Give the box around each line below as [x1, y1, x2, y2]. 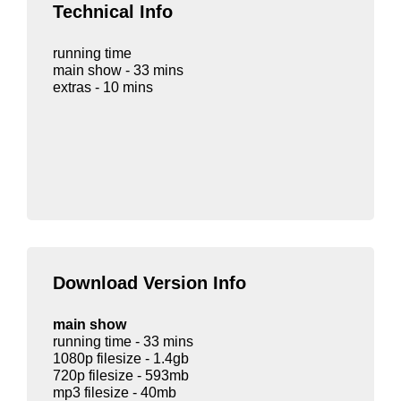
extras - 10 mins [53, 79, 153, 95]
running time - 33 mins [53, 333, 193, 349]
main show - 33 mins [53, 62, 183, 78]
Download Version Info [53, 272, 246, 293]
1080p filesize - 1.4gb [53, 350, 189, 366]
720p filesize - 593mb [53, 367, 189, 383]
